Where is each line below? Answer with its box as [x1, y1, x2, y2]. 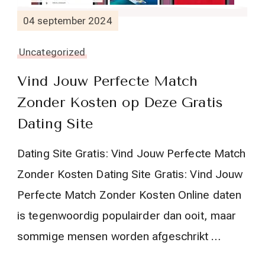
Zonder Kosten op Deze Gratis [17, 94, 223, 111]
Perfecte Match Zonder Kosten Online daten [17, 188, 242, 202]
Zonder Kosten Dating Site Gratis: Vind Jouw [17, 167, 243, 181]
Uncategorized [19, 46, 86, 58]
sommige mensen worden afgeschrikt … [17, 230, 221, 243]
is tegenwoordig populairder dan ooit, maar [17, 209, 237, 222]
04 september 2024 [23, 14, 112, 27]
